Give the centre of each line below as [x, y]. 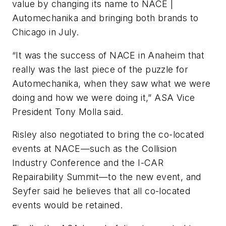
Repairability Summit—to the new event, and [107, 177]
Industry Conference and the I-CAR [88, 163]
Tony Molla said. [89, 111]
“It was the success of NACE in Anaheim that [108, 55]
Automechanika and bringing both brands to [105, 18]
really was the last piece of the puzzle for [100, 69]
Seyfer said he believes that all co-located [101, 191]
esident [38, 111]
